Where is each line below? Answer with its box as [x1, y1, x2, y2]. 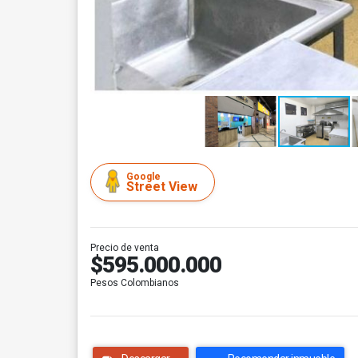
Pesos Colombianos [90, 277, 179, 288]
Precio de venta [90, 242, 159, 253]
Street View [126, 179, 197, 194]
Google [126, 171, 161, 182]
